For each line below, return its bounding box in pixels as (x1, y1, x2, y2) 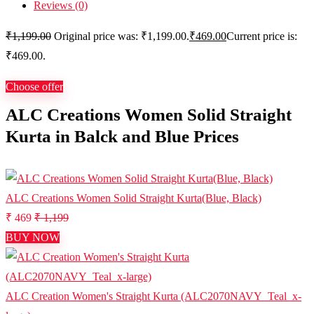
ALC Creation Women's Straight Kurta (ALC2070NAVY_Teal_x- (6, 290, 301, 302)
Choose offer (6, 81, 63, 93)
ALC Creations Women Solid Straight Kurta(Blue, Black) (6, 192, 261, 204)
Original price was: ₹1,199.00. (54, 30, 189, 42)
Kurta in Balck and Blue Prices (6, 127, 239, 146)
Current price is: (226, 30, 297, 42)
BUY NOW (6, 231, 60, 243)
